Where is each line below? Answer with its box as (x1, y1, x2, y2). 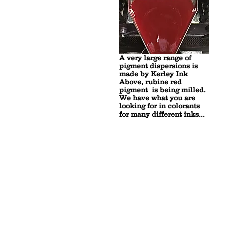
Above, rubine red (119, 78, 182, 86)
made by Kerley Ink (119, 70, 188, 78)
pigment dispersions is (119, 62, 198, 70)
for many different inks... (119, 110, 205, 118)
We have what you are (119, 94, 195, 102)
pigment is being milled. (119, 86, 206, 94)
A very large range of (119, 54, 191, 62)
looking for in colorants (119, 102, 200, 110)
